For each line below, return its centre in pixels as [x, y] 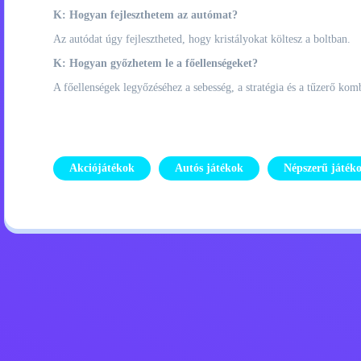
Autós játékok [209, 168]
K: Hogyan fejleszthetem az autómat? [145, 15]
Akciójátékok [102, 168]
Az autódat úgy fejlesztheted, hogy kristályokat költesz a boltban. [202, 39]
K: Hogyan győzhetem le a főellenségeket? [156, 63]
